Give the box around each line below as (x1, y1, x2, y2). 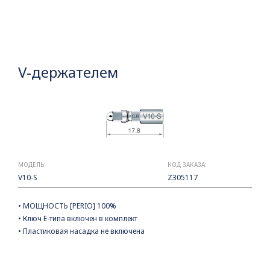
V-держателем (18, 62, 118, 82)
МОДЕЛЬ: (18, 160, 46, 169)
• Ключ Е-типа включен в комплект (18, 213, 137, 224)
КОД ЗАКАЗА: (168, 160, 207, 169)
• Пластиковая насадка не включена (18, 226, 145, 236)
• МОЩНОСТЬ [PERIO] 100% (18, 201, 116, 211)
